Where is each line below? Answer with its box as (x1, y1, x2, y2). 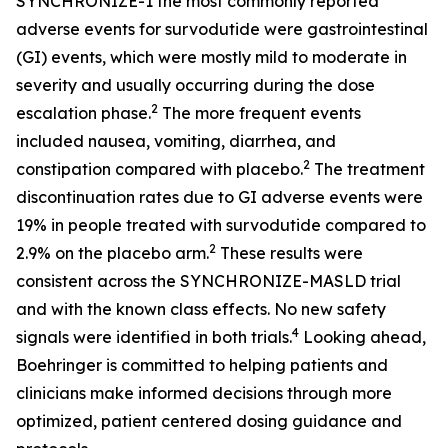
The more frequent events (158, 103, 361, 123)
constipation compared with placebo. (16, 159, 303, 179)
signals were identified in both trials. (16, 327, 292, 347)
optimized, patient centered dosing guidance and (16, 411, 402, 431)
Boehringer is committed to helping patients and (16, 355, 388, 375)
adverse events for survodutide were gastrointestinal (16, 19, 428, 39)
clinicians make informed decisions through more (16, 383, 392, 403)
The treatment (310, 159, 425, 179)
